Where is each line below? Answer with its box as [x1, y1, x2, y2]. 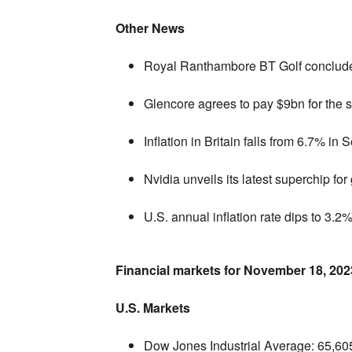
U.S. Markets [115, 298, 190, 317]
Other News [115, 18, 185, 37]
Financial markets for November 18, [115, 260, 326, 279]
